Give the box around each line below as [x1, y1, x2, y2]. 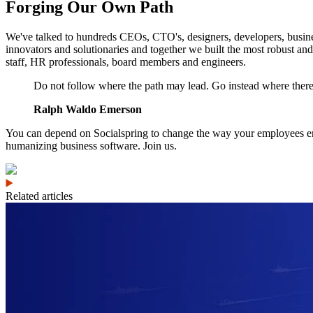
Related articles [6, 190, 73, 203]
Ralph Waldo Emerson [34, 103, 142, 116]
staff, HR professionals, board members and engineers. [6, 56, 246, 68]
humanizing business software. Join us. [6, 140, 177, 152]
